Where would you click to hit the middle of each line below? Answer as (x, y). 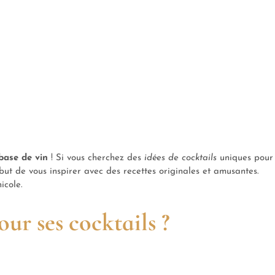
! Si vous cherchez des (96, 158)
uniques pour (245, 158)
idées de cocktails (180, 158)
